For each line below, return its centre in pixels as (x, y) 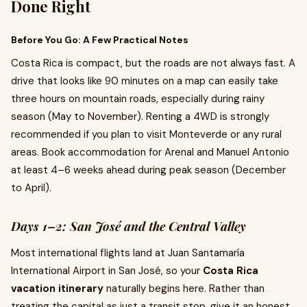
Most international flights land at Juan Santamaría (128, 253)
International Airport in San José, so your (107, 271)
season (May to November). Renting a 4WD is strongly (140, 116)
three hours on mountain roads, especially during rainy (138, 99)
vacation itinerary (57, 288)
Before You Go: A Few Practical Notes (100, 40)
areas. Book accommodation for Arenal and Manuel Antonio (150, 152)
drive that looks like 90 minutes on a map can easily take (145, 81)
